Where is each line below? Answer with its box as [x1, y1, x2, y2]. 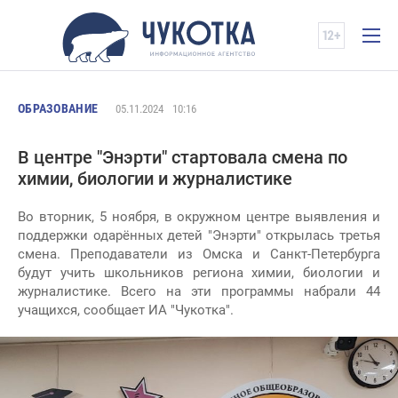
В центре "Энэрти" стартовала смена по [18, 147, 347, 168]
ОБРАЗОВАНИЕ [18, 101, 99, 115]
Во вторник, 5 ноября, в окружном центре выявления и [18, 209, 380, 225]
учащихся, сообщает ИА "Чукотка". [18, 302, 234, 318]
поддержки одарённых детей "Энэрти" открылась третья [18, 227, 380, 243]
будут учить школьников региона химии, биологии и [18, 265, 380, 281]
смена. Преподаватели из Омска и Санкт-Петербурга [18, 246, 380, 262]
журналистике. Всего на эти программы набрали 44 [18, 283, 380, 299]
